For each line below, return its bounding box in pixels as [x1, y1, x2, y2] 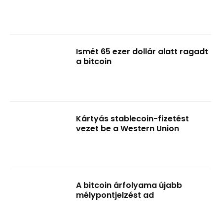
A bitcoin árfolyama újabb [76, 180, 183, 191]
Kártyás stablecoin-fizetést [76, 112, 189, 124]
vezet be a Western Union [76, 122, 180, 134]
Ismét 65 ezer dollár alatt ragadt [76, 46, 209, 58]
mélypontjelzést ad [76, 189, 154, 201]
